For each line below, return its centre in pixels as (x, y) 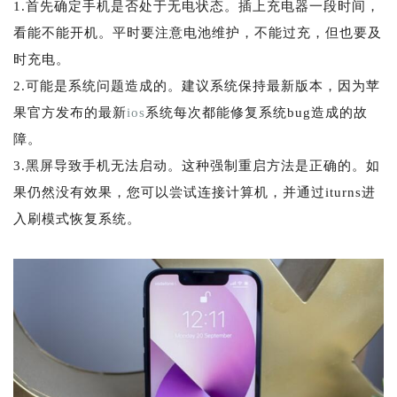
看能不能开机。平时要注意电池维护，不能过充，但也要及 (198, 33)
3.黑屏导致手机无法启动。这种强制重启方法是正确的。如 (197, 166)
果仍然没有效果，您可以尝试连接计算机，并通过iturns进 (195, 193)
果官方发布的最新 (70, 113)
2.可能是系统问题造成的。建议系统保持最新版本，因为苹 (197, 86)
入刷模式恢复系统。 (77, 219)
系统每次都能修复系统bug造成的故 (257, 113)
